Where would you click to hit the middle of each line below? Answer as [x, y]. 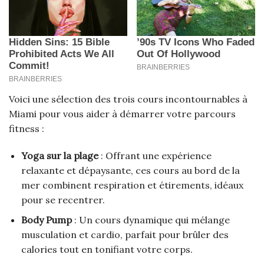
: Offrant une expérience [155, 155]
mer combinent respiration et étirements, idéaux [132, 185]
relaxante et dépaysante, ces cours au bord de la [130, 170]
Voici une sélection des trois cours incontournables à [128, 99]
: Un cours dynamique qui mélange [151, 220]
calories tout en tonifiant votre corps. [107, 250]
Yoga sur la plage [60, 155]
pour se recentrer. [63, 199]
